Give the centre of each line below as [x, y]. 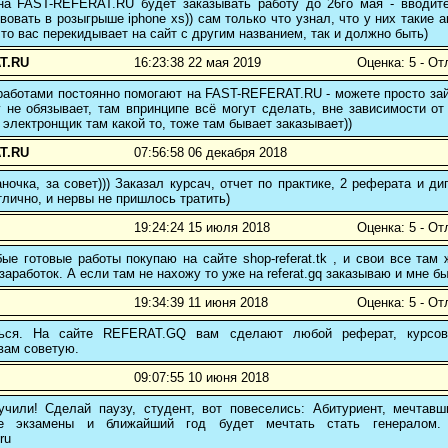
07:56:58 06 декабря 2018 [210, 153]
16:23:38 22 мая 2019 [197, 63]
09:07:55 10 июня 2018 [201, 378]
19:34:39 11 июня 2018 [201, 303]
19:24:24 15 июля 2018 [202, 228]
